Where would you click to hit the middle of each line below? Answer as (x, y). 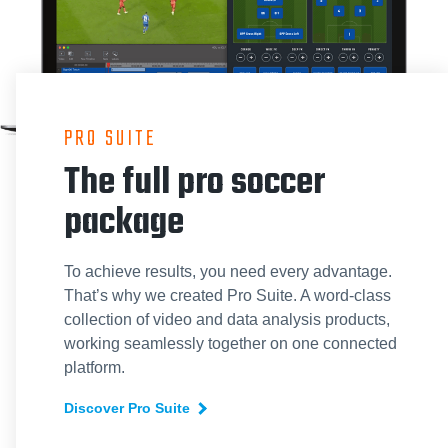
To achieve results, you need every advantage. (228, 271)
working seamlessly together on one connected (230, 343)
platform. (94, 367)
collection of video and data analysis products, (227, 319)
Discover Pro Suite (127, 407)
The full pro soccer (194, 183)
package (124, 223)
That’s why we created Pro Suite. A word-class (227, 295)
